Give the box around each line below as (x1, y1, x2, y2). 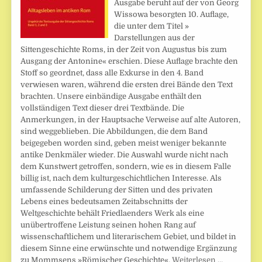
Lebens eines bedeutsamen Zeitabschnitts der (20, 197, 188, 206)
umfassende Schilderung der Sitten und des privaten (20, 185, 213, 195)
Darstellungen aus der (114, 33, 195, 43)
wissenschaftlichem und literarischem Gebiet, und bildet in (20, 232, 237, 242)
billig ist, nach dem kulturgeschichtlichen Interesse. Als (20, 174, 222, 183)
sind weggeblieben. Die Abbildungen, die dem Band (20, 127, 208, 136)
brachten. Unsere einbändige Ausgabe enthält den (20, 92, 202, 101)
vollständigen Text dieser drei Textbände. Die (20, 104, 185, 113)
